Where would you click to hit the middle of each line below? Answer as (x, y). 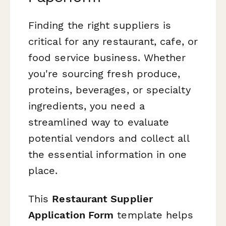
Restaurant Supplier (102, 199)
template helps (154, 215)
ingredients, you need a (87, 106)
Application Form (71, 215)
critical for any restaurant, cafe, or (113, 42)
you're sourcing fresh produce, (104, 74)
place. (43, 171)
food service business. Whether (107, 58)
